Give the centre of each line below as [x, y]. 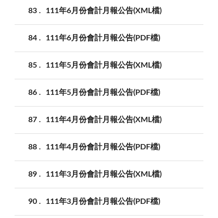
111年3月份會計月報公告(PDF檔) [103, 201]
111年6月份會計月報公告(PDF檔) [103, 38]
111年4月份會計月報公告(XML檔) [104, 119]
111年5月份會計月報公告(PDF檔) [103, 92]
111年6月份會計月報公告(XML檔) [104, 10]
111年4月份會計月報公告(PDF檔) [103, 147]
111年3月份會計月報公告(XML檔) [104, 174]
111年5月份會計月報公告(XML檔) [104, 65]
